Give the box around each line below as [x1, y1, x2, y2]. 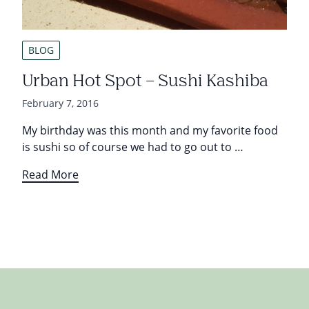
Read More [22, 167, 79, 182]
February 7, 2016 [22, 97, 99, 110]
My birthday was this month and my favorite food [22, 123, 278, 138]
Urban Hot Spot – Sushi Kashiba [22, 73, 268, 90]
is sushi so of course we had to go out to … [22, 139, 243, 154]
